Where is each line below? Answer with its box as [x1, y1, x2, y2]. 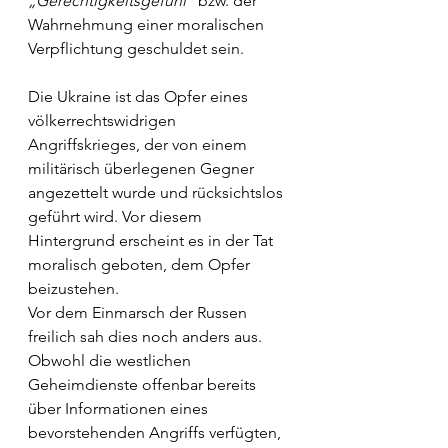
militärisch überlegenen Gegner [28, 159, 258, 178]
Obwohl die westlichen [28, 351, 195, 370]
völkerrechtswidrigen [28, 111, 180, 130]
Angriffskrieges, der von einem [28, 135, 251, 154]
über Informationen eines [28, 399, 212, 418]
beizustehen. [28, 279, 119, 298]
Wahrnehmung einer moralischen [28, 15, 268, 34]
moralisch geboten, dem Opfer [28, 255, 254, 274]
